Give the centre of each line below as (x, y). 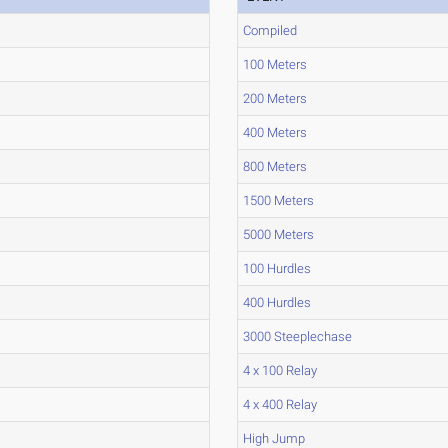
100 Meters (275, 64)
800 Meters (275, 166)
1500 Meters (279, 200)
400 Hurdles (277, 302)
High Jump (274, 438)
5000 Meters (279, 234)
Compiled (270, 30)
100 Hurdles (277, 268)
